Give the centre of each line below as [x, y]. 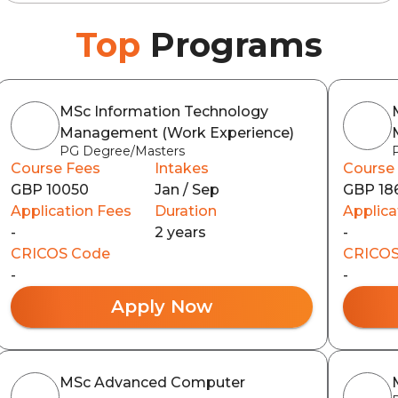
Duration [185, 211]
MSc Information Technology [163, 111]
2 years [180, 232]
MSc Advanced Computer [152, 382]
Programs [236, 45]
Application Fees [71, 211]
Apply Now [161, 306]
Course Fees [55, 168]
